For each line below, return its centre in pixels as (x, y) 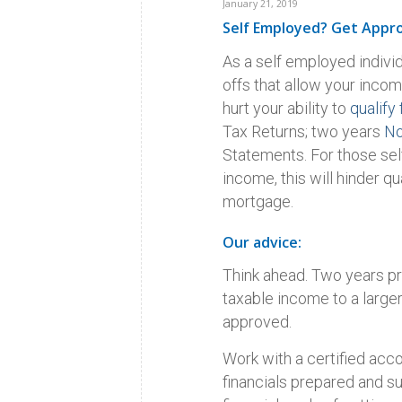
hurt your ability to (285, 108)
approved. (258, 322)
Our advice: (262, 242)
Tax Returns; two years (304, 131)
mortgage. (258, 201)
